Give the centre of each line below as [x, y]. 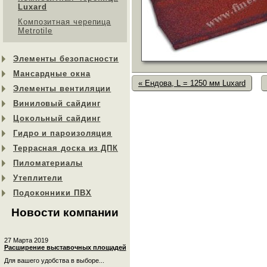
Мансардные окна [52, 74]
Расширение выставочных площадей [65, 247]
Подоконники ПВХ [52, 193]
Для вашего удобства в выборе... [54, 260]
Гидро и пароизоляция [63, 133]
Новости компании [65, 212]
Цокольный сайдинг [57, 118]
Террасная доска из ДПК [66, 148]
